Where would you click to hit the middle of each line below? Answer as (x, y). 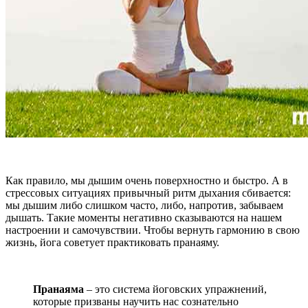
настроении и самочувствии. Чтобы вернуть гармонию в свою (153, 230)
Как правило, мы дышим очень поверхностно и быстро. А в (147, 180)
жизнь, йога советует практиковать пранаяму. (112, 242)
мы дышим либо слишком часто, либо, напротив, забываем (144, 205)
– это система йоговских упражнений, (175, 289)
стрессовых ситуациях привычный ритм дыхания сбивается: (148, 192)
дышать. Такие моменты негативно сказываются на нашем (144, 217)
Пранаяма (58, 289)
